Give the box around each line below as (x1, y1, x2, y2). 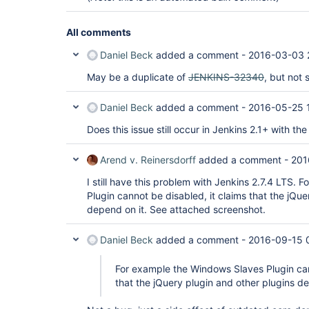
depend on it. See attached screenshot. (87, 203, 266, 215)
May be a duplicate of (87, 71, 188, 83)
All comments (66, 26, 131, 38)
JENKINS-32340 (188, 71, 264, 83)
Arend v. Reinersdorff (100, 154, 196, 166)
